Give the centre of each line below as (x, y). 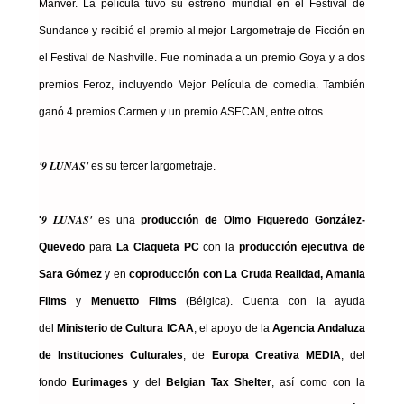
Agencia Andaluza (319, 329)
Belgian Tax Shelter (219, 383)
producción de (176, 220)
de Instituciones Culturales (111, 356)
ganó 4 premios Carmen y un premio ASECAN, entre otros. (182, 112)
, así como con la (318, 383)
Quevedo (64, 248)
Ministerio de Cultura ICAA (125, 329)
